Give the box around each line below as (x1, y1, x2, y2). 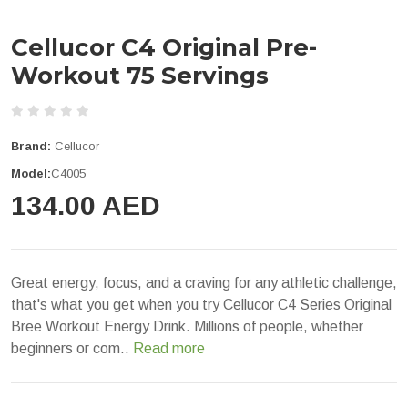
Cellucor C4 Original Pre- (11, 32, 317, 62)
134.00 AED (11, 189, 160, 220)
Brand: (11, 138, 51, 153)
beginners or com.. (11, 340, 133, 356)
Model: (11, 166, 51, 180)
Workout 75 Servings (11, 60, 269, 90)
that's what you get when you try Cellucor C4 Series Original (11, 296, 392, 312)
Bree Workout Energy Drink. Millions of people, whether (11, 318, 363, 334)
